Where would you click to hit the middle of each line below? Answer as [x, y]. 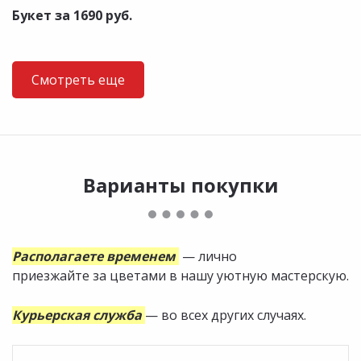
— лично [208, 257]
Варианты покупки [180, 185]
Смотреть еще [78, 80]
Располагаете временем [94, 257]
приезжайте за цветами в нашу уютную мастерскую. [180, 276]
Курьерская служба [77, 315]
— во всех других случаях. [226, 315]
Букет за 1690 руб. [72, 16]
